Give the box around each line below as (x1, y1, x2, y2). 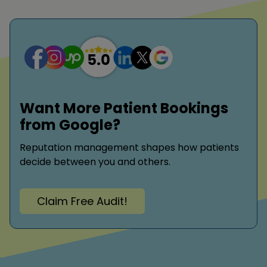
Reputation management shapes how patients (20, 141, 239, 155)
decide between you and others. (20, 155, 170, 169)
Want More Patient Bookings (20, 98, 228, 119)
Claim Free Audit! (37, 193, 128, 209)
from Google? (20, 115, 120, 135)
